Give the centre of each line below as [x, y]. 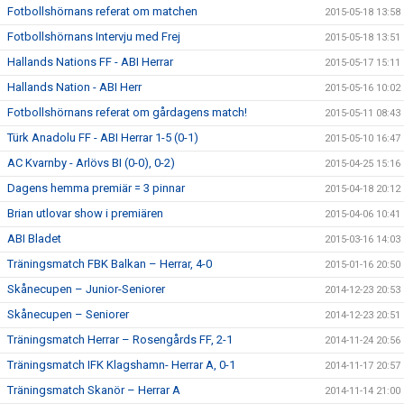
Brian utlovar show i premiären [85, 213]
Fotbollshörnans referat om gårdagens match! [127, 112]
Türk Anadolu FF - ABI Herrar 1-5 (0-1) [103, 138]
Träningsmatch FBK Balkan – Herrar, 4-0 [110, 264]
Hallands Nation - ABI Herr [74, 87]
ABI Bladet [34, 239]
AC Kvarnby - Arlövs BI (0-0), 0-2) [91, 163]
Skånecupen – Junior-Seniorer [86, 289]
